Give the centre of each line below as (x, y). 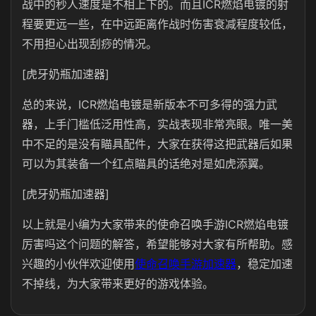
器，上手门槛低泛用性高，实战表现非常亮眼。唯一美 (157, 124)
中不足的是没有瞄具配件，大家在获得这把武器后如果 (157, 144)
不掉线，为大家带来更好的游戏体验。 (118, 284)
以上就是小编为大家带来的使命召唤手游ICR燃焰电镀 (155, 224)
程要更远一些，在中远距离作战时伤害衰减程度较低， (157, 24)
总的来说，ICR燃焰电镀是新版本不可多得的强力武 (150, 104)
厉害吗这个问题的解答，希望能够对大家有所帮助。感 (157, 244)
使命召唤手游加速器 (186, 264)
